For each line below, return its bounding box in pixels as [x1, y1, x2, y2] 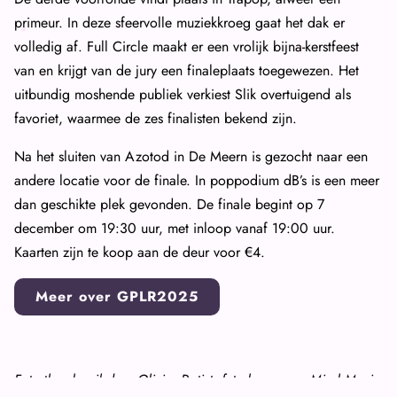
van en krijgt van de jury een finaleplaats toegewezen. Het [14, 60, 359, 82]
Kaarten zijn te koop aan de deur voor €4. [14, 242, 265, 263]
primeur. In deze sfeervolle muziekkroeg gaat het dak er [14, 12, 345, 34]
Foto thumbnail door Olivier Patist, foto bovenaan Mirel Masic [14, 369, 379, 390]
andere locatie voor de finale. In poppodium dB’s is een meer [14, 170, 379, 191]
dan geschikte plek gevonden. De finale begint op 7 [14, 194, 324, 215]
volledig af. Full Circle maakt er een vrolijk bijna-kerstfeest [14, 36, 359, 58]
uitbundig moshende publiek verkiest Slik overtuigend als [14, 84, 351, 105]
